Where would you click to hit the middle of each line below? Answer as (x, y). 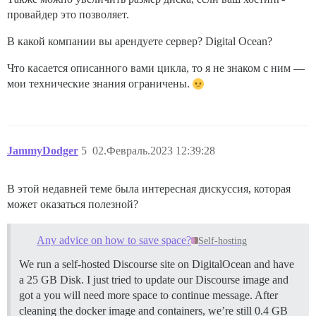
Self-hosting (223, 241)
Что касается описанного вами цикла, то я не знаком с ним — (156, 68)
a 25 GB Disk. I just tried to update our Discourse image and (154, 280)
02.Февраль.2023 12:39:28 (154, 151)
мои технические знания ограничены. (100, 84)
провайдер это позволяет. (68, 15)
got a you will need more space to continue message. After (148, 296)
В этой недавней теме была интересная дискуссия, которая (149, 189)
